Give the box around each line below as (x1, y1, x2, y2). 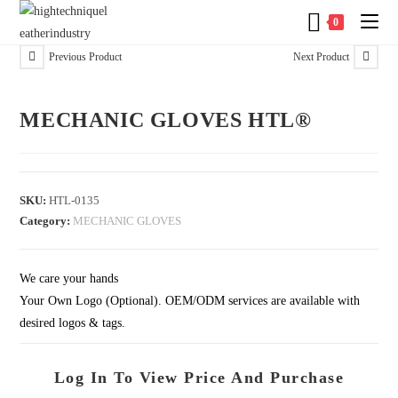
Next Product (292, 50, 349, 63)
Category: (20, 214, 74, 228)
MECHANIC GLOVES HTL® (20, 108, 312, 132)
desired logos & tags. (20, 316, 126, 330)
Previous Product (49, 50, 123, 63)
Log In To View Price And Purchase (53, 369, 345, 387)
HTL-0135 (49, 194, 100, 208)
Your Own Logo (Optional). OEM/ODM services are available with (20, 294, 361, 308)
